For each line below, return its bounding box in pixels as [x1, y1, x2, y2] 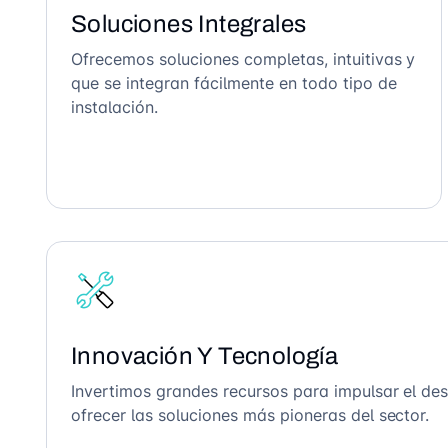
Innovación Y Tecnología [71, 343, 339, 369]
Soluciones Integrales [71, 11, 307, 37]
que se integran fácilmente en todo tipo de [71, 73, 397, 93]
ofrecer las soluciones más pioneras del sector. [71, 405, 430, 425]
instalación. [71, 97, 158, 117]
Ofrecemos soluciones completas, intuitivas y [71, 49, 416, 69]
